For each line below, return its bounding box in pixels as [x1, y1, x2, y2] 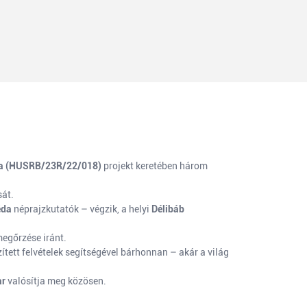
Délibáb [151, 204, 184, 214]
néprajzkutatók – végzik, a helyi [12, 204, 151, 214]
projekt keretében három [101, 160, 208, 171]
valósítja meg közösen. [5, 275, 106, 286]
